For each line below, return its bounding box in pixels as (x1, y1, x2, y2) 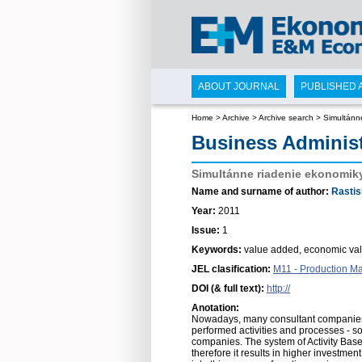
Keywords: (192, 244, 244, 255)
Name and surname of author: (192, 186, 331, 197)
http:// (267, 283, 290, 294)
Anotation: (192, 302, 239, 314)
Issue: (192, 225, 222, 236)
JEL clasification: (192, 263, 271, 275)
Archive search (259, 113, 314, 122)
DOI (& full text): (192, 283, 267, 294)
